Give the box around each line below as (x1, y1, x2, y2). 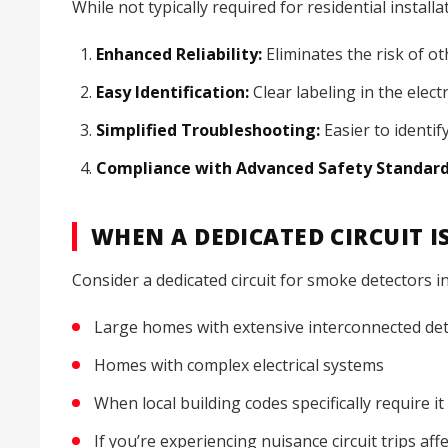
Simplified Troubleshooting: (96, 119, 320, 142)
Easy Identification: (96, 81, 249, 104)
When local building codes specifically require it (94, 392, 444, 415)
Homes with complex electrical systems (94, 354, 384, 377)
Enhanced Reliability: (96, 43, 262, 66)
